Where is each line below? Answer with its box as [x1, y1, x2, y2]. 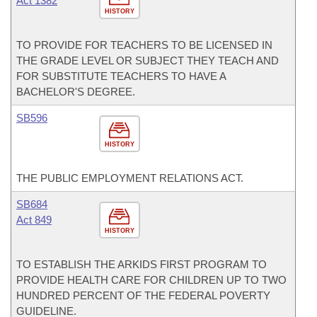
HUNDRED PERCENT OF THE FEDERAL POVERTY [16, 289, 270, 301]
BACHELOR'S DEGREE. [16, 86, 135, 98]
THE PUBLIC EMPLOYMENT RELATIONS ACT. [16, 172, 243, 184]
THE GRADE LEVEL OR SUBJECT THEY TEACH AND [16, 54, 279, 67]
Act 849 [16, 214, 52, 226]
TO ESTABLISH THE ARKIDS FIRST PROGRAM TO [16, 258, 267, 270]
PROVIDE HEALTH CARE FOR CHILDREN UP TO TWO [16, 274, 287, 286]
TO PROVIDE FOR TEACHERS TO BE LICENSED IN [16, 39, 272, 51]
